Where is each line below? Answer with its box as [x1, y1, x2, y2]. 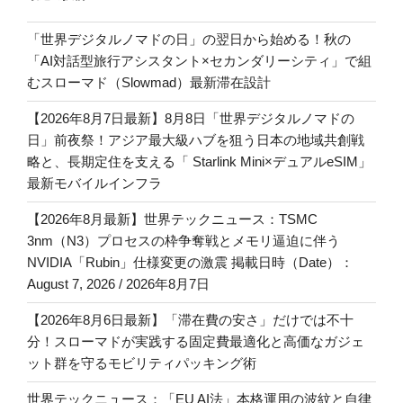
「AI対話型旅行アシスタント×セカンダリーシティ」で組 [27, 53, 372, 69]
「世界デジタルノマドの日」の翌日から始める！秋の [27, 31, 351, 48]
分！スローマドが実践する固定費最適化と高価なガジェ [27, 334, 364, 350]
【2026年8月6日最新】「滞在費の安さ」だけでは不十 [27, 312, 354, 328]
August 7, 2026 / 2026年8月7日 [27, 276, 210, 292]
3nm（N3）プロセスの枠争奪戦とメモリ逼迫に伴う [27, 233, 340, 249]
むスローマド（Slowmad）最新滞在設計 [27, 75, 271, 91]
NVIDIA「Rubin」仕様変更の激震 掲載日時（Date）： [27, 255, 354, 271]
